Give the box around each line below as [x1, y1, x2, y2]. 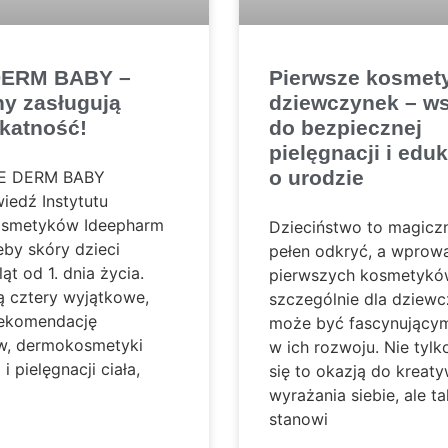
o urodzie [269, 166, 364, 190]
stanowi [269, 409, 328, 430]
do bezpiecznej [269, 116, 422, 140]
